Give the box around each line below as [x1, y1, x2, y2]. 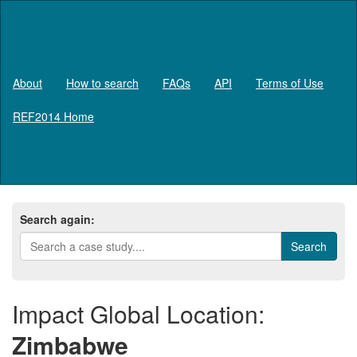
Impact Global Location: [12, 296, 265, 331]
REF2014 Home [13, 108, 94, 124]
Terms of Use [256, 74, 324, 91]
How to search [66, 74, 139, 91]
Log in [313, 153, 344, 170]
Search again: [20, 210, 95, 227]
